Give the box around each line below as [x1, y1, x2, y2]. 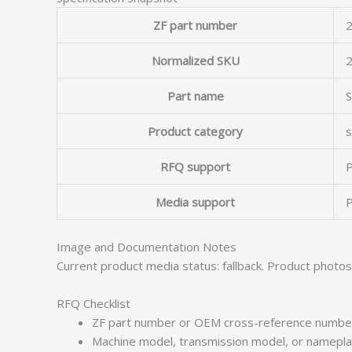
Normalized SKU [151, 52, 240, 68]
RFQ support [160, 158, 230, 174]
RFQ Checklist [57, 295, 130, 311]
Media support [156, 193, 235, 210]
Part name [167, 87, 224, 104]
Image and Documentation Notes [57, 239, 236, 255]
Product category [148, 123, 243, 139]
